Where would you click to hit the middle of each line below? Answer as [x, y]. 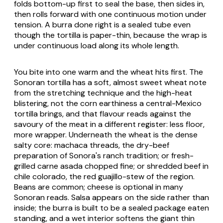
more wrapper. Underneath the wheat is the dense [106, 135]
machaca [71, 145]
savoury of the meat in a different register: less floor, [109, 124]
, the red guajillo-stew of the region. [130, 177]
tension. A [33, 25]
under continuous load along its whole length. [97, 46]
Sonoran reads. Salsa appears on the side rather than [111, 198]
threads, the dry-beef [128, 145]
